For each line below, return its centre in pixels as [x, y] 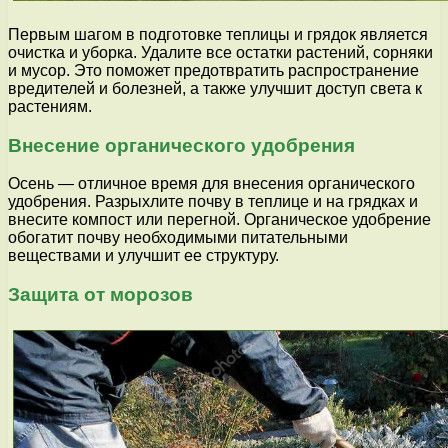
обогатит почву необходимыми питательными [178, 238]
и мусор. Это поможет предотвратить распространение [213, 70]
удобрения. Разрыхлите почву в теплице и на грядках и [213, 202]
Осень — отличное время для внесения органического [211, 184]
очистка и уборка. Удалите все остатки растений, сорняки [220, 52]
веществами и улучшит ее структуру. [143, 256]
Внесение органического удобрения [181, 145]
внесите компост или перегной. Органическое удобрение [219, 220]
